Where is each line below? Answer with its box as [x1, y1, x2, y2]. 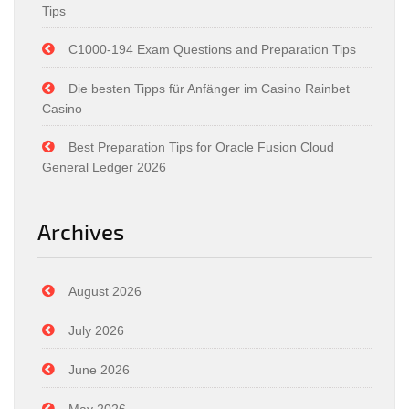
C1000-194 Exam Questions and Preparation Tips [68, 42, 356, 57]
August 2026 [68, 284, 142, 299]
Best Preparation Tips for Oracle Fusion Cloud [68, 140, 334, 154]
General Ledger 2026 [42, 160, 166, 174]
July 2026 [68, 323, 124, 338]
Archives [37, 218, 124, 245]
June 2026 [68, 362, 130, 377]
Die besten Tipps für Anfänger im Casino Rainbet [68, 81, 350, 96]
